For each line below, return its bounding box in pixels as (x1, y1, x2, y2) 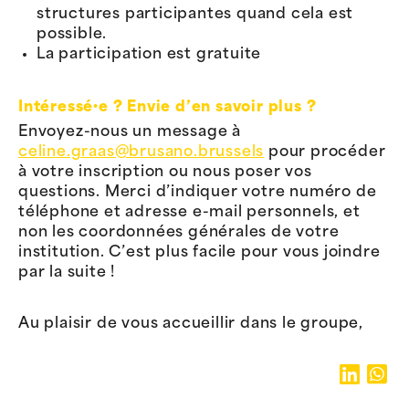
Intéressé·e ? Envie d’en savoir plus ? (18, 100, 317, 115)
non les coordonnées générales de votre (18, 225, 340, 241)
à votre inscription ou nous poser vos (18, 165, 312, 181)
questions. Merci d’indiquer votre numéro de (18, 185, 377, 201)
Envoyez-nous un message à (18, 125, 242, 141)
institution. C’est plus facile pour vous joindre (18, 246, 381, 261)
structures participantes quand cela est (37, 7, 354, 23)
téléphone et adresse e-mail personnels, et (18, 205, 361, 221)
